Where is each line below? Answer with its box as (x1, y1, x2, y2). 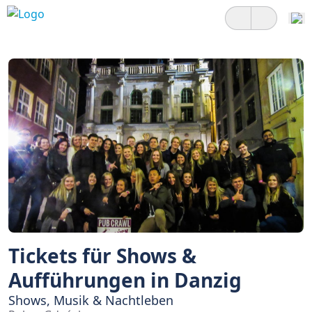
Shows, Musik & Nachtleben (8, 292, 173, 309)
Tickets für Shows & (8, 242, 196, 269)
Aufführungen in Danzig (8, 267, 242, 293)
